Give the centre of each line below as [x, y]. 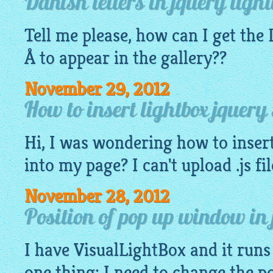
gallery [186, 58]
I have [49, 250]
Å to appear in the [93, 58]
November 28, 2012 [97, 197]
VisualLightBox [130, 250]
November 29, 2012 [97, 89]
